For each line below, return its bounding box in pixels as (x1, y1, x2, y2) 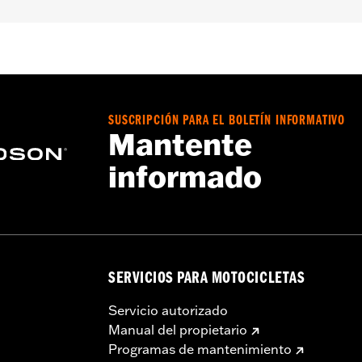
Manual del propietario (108, 321, 247, 338)
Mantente (108, 127, 252, 163)
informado (108, 159, 262, 196)
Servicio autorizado (108, 301, 228, 318)
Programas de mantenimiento (108, 340, 292, 357)
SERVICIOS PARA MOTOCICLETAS (108, 271, 305, 288)
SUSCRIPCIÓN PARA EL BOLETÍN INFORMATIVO (108, 115, 346, 129)
